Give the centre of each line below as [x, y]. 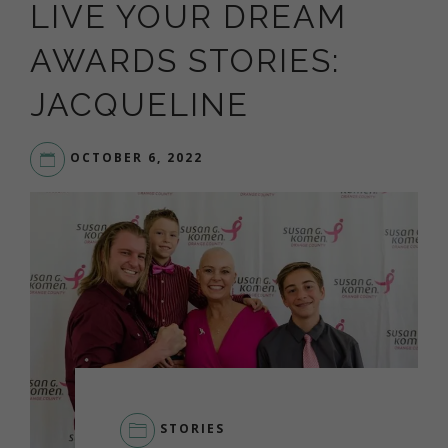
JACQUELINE [139, 104]
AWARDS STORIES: [185, 60]
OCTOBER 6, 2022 [136, 158]
